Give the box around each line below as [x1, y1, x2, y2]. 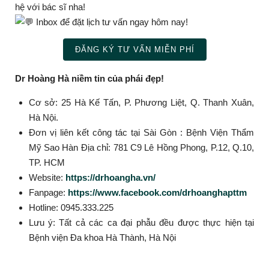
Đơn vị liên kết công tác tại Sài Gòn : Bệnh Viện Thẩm [28, 127, 254, 138]
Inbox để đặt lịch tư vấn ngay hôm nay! [34, 16, 188, 27]
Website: [28, 172, 65, 183]
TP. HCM [28, 157, 65, 168]
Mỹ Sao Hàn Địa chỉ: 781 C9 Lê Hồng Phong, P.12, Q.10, [28, 142, 254, 153]
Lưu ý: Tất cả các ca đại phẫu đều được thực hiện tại [28, 217, 254, 228]
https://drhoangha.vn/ [65, 172, 156, 183]
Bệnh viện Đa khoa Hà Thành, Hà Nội [28, 232, 176, 243]
